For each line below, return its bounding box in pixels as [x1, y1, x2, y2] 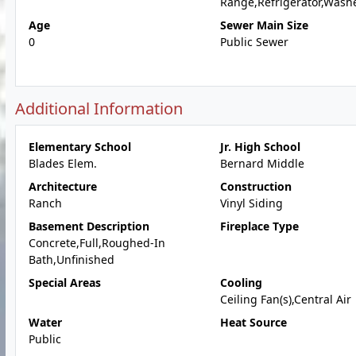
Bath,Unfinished [29, 252, 114, 267]
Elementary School [29, 139, 131, 154]
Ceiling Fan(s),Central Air [219, 292, 351, 307]
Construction [219, 179, 292, 194]
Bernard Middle [219, 156, 304, 171]
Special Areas [29, 275, 101, 290]
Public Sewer [219, 34, 288, 49]
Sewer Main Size [219, 17, 308, 33]
